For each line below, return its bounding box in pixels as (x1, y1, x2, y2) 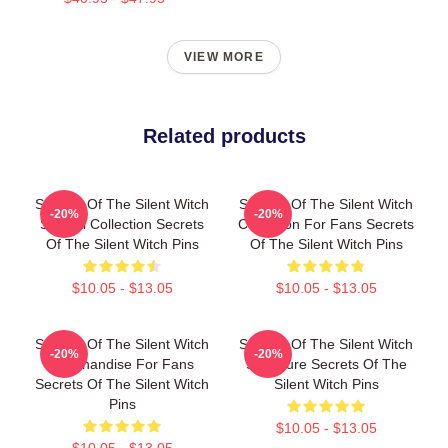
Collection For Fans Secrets (238, 215, 414, 232)
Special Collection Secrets (40, 215, 204, 232)
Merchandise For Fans (50, 355, 194, 372)
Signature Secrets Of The (245, 355, 407, 372)
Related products (142, 124, 306, 147)
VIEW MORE (184, 49, 264, 64)
